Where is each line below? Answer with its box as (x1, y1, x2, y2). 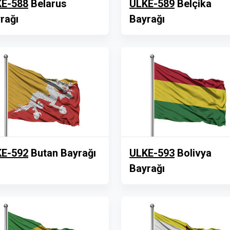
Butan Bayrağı (28, 147, 96, 159)
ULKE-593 (129, 147, 175, 159)
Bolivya (175, 147, 212, 159)
